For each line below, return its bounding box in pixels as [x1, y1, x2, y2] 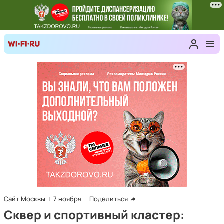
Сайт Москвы [4, 194, 45, 203]
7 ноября [53, 194, 81, 203]
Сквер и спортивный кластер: [4, 206, 185, 223]
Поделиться [89, 194, 128, 203]
